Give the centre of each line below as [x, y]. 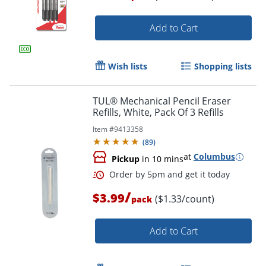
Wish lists [128, 66]
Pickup [126, 159]
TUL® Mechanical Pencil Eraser [162, 101]
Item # [103, 129]
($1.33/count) [185, 199]
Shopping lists [223, 66]
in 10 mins [161, 159]
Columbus [214, 157]
